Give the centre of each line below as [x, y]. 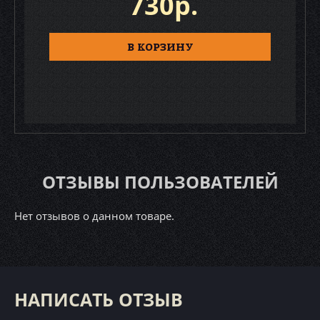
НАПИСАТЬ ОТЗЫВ [99, 299]
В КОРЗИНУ [160, 46]
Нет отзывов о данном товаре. [94, 216]
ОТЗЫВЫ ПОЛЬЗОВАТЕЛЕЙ [160, 182]
